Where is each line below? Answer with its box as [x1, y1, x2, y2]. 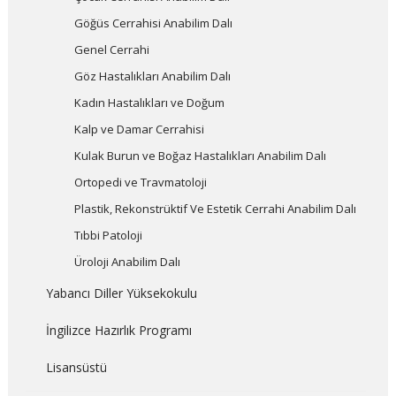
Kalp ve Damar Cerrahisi [73, 121, 204, 137]
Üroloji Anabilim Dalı [73, 254, 180, 270]
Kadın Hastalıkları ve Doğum [73, 95, 225, 110]
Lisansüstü [45, 359, 107, 376]
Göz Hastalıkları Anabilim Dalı [73, 68, 231, 84]
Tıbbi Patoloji [73, 227, 142, 243]
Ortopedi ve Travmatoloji [73, 174, 207, 190]
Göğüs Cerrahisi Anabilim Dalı [73, 15, 232, 31]
